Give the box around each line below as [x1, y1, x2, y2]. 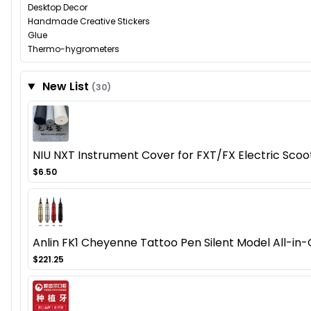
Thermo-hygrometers [28, 43, 119, 56]
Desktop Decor [28, 1, 87, 14]
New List [39, 78, 92, 95]
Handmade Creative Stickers [28, 15, 150, 28]
